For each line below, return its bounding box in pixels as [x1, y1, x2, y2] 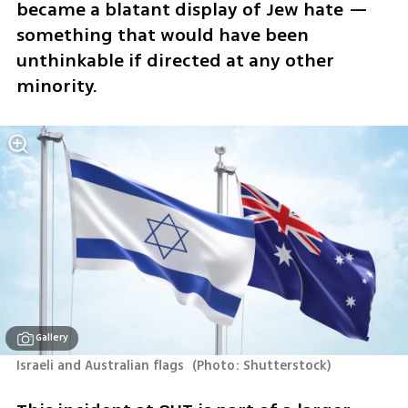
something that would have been [15, 22, 309, 49]
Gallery [36, 331, 69, 345]
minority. [15, 73, 97, 100]
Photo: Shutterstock [197, 356, 328, 376]
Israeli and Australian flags [15, 356, 188, 376]
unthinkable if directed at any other [15, 47, 334, 75]
